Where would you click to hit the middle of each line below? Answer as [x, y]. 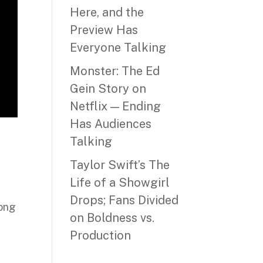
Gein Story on [108, 89]
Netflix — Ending [116, 106]
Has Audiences [111, 124]
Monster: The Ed [115, 71]
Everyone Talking [118, 48]
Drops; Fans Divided [124, 200]
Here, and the [107, 12]
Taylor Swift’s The [120, 165]
